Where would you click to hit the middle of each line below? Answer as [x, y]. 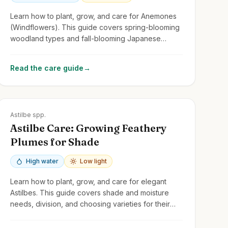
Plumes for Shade [54, 141]
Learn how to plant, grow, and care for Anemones [93, 16]
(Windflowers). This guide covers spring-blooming [95, 27]
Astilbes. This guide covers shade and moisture [89, 192]
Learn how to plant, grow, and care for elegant [88, 181]
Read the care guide [47, 68]
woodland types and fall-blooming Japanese [85, 38]
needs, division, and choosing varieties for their [90, 204]
